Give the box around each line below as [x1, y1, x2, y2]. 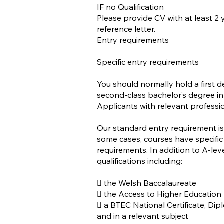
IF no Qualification [97, 2, 164, 12]
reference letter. [97, 24, 155, 34]
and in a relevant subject [97, 211, 188, 221]
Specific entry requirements [97, 57, 199, 67]
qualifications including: [97, 156, 182, 166]
